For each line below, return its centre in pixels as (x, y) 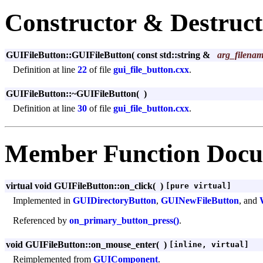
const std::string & (175, 55)
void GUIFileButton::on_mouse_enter (81, 244)
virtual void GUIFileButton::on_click (79, 186)
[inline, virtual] (209, 244)
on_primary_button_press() (124, 220)
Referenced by (41, 220)
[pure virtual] (198, 186)
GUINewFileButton (200, 200)
